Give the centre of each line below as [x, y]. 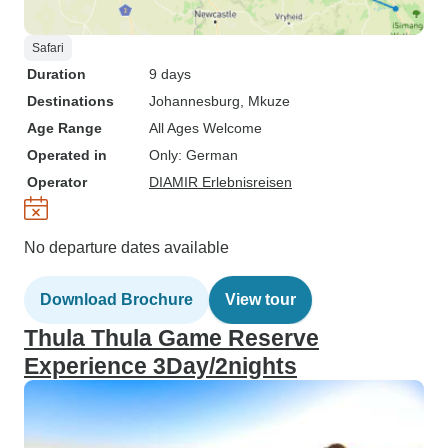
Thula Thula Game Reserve [171, 338]
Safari [48, 48]
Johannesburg [194, 101]
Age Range [64, 128]
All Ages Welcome [205, 128]
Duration [56, 74]
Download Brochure [116, 299]
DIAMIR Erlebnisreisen [220, 182]
